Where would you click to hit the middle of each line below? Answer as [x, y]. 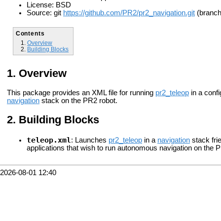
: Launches [90, 140]
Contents [30, 33]
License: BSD [49, 5]
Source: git [45, 13]
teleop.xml [49, 140]
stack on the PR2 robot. [78, 101]
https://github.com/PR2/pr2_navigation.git [129, 13]
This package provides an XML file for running [81, 93]
